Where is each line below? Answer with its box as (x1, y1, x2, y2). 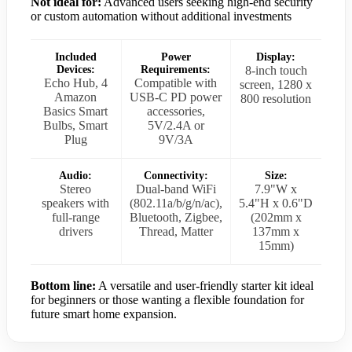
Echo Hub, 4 (43, 76, 108, 90)
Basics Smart (43, 104, 108, 119)
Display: (256, 51, 296, 64)
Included (54, 51, 97, 64)
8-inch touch (244, 64, 307, 78)
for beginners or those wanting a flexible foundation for (31, 293, 304, 307)
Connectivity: (143, 170, 208, 182)
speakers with (42, 196, 110, 211)
